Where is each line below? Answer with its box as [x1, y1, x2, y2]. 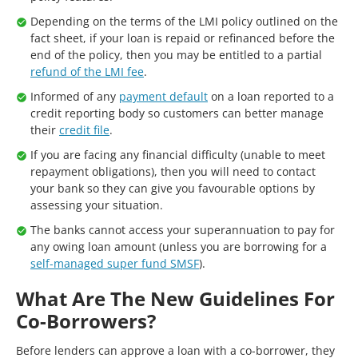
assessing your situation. [30, 197, 163, 213]
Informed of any [30, 89, 119, 104]
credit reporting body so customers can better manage [30, 105, 324, 121]
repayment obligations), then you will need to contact [30, 164, 316, 179]
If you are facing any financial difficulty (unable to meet [30, 147, 325, 162]
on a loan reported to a [208, 89, 334, 104]
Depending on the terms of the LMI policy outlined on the [30, 14, 338, 29]
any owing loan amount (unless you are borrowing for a [30, 239, 327, 254]
